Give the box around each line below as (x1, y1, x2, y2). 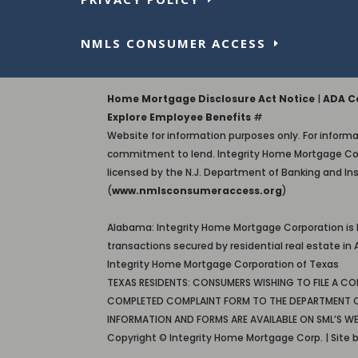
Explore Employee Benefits (107, 109, 252, 124)
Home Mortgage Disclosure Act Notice (107, 91, 316, 105)
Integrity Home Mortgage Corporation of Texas (107, 257, 340, 271)
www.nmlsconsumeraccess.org (112, 183, 283, 197)
